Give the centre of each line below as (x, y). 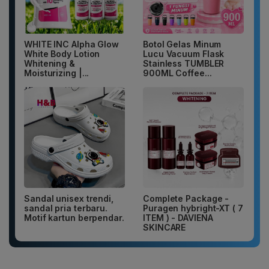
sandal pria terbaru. (66, 208)
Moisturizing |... (57, 73)
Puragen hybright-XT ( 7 (193, 208)
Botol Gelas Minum (182, 44)
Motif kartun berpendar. (74, 218)
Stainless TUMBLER (184, 64)
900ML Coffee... (177, 73)
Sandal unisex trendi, (69, 199)
